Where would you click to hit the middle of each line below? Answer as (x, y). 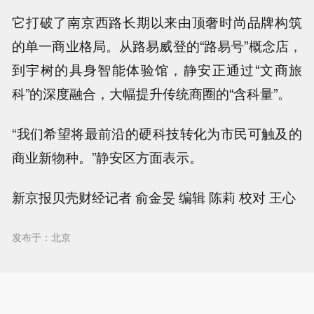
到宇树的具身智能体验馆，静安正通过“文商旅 (157, 70)
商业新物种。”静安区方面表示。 (108, 157)
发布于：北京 (42, 237)
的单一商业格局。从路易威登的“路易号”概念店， (157, 46)
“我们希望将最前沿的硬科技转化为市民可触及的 (157, 134)
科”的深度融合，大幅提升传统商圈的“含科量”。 (152, 94)
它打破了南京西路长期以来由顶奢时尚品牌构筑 (157, 22)
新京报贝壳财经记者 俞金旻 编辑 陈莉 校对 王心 (154, 197)
